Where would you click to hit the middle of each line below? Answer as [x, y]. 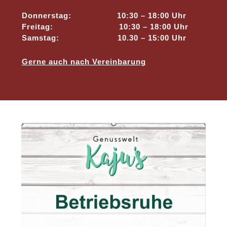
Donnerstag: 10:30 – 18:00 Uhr [104, 15]
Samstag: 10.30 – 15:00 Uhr [104, 37]
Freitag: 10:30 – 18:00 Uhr [105, 26]
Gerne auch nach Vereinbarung [84, 61]
